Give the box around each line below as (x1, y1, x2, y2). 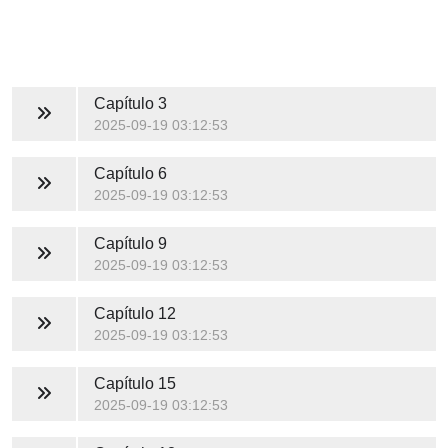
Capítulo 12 (93, 304, 176, 322)
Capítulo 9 (93, 234, 167, 252)
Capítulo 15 (93, 374, 176, 392)
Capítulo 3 (93, 94, 167, 112)
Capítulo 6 (93, 164, 167, 182)
